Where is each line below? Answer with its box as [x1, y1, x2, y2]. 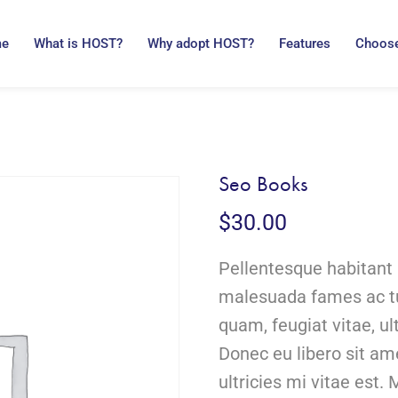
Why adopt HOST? [147, 35, 255, 52]
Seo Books [219, 170, 308, 198]
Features [279, 35, 331, 52]
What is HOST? [34, 35, 123, 52]
